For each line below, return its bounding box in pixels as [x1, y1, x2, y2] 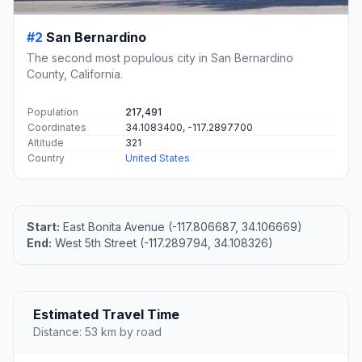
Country [27, 152, 65, 165]
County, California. [27, 67, 123, 82]
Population [27, 106, 78, 119]
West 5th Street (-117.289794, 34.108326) [52, 236, 273, 250]
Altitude [27, 137, 64, 149]
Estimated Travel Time [33, 306, 179, 323]
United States [125, 152, 190, 165]
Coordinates [27, 121, 86, 134]
